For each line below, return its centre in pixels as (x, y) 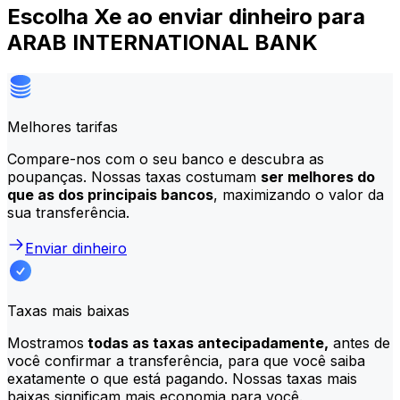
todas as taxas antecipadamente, (206, 342)
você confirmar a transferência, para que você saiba (186, 360)
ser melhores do (318, 176)
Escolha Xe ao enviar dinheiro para (186, 16)
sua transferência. (68, 212)
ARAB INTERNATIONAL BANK (162, 42)
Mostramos (46, 342)
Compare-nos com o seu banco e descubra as (166, 158)
